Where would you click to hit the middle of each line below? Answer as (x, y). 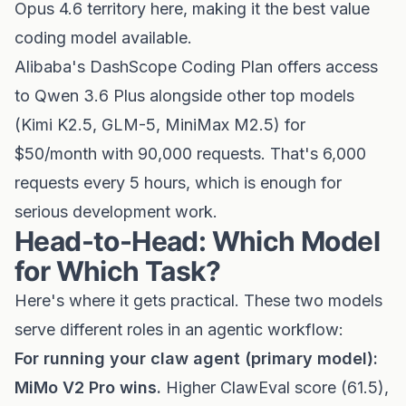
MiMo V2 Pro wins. (88, 387)
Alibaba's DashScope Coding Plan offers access (196, 67)
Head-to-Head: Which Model (197, 241)
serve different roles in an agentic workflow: (179, 329)
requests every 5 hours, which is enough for (178, 183)
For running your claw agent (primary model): (196, 358)
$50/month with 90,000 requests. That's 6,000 (190, 154)
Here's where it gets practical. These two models (198, 300)
